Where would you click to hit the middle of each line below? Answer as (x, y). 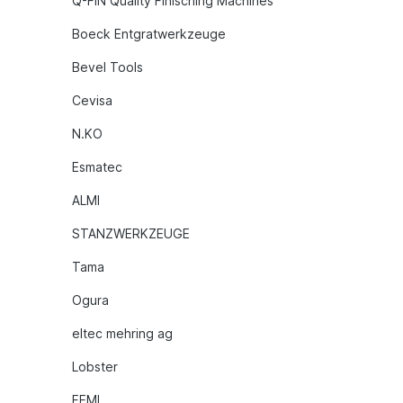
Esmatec (97, 166)
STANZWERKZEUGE (131, 233)
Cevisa (92, 100)
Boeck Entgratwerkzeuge (149, 33)
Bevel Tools (107, 67)
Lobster (95, 366)
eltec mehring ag (122, 333)
